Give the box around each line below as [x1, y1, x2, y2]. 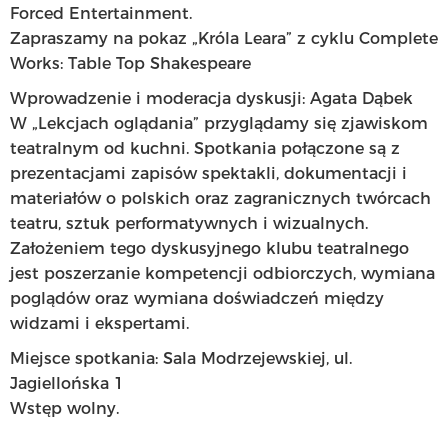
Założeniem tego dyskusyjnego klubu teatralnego [10, 239, 409, 258]
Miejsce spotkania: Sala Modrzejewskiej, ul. [10, 349, 352, 368]
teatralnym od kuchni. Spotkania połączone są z [10, 139, 400, 158]
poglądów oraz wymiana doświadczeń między [10, 289, 384, 308]
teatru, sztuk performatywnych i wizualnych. [10, 214, 368, 233]
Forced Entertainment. [10, 4, 192, 23]
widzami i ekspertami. [10, 314, 189, 333]
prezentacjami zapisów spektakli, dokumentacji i [10, 164, 407, 183]
